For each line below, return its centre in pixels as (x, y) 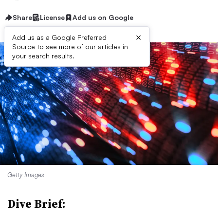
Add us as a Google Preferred (59, 37)
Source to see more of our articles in (70, 46)
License (52, 17)
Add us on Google (103, 17)
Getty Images (26, 175)
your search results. (43, 56)
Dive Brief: (36, 204)
